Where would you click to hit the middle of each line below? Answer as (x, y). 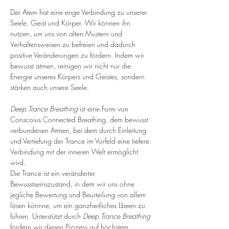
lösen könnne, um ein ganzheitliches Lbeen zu (79, 205)
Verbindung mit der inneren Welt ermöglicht (75, 152)
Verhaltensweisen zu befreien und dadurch (74, 44)
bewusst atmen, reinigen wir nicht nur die (72, 66)
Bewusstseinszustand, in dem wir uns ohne (73, 184)
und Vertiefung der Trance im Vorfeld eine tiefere (81, 141)
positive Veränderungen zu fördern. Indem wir (78, 55)
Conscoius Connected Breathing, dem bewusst (80, 119)
